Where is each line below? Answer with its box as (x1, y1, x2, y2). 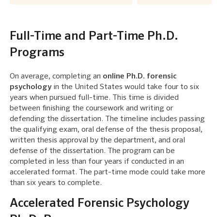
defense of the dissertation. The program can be (10, 147, 175, 155)
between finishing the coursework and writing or (10, 104, 173, 112)
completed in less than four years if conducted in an (10, 157, 184, 166)
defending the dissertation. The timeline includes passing (10, 115, 205, 123)
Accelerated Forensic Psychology (10, 197, 189, 210)
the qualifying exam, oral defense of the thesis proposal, (10, 125, 202, 134)
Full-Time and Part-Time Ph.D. (10, 30, 178, 43)
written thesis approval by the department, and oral (10, 136, 185, 144)
